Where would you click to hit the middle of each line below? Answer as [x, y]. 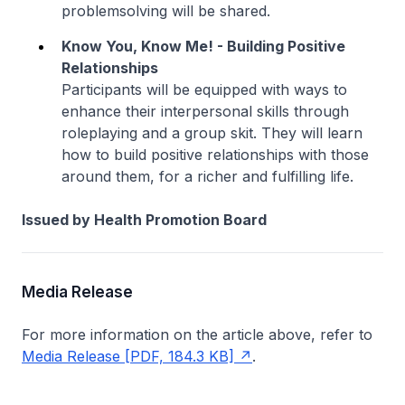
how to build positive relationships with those [215, 155]
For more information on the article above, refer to [197, 334]
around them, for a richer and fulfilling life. [207, 176]
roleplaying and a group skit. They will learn [212, 133]
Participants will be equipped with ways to [204, 89]
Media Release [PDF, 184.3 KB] [128, 356]
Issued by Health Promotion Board [144, 220]
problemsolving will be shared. [166, 11]
